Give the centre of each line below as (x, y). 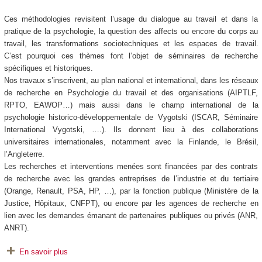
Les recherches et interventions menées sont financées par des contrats (131, 167)
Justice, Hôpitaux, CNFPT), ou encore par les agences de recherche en (131, 204)
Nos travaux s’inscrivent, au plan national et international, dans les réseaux (131, 81)
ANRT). (18, 228)
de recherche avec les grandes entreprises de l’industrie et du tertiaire (131, 179)
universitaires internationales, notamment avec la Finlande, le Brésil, (131, 142)
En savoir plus (43, 251)
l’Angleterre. (25, 154)
